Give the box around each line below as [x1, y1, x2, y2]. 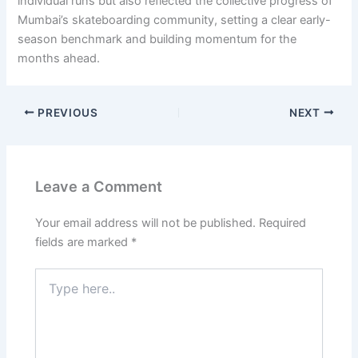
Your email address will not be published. [35, 215, 257, 230]
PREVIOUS [34, 105, 98, 119]
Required [259, 215, 307, 230]
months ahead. [18, 50, 101, 66]
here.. [34, 284, 65, 299]
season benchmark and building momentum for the [18, 31, 297, 46]
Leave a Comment [35, 177, 163, 196]
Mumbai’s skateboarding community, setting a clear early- [18, 12, 332, 27]
